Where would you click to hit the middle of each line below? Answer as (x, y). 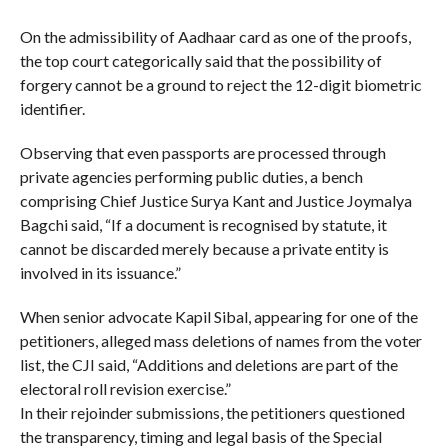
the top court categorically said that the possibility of (200, 60)
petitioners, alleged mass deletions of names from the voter (220, 340)
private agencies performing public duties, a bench (191, 176)
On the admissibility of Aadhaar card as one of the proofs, (215, 36)
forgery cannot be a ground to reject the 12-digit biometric (220, 84)
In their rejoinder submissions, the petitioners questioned (212, 412)
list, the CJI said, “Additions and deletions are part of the (208, 364)
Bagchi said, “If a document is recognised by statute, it (203, 224)
